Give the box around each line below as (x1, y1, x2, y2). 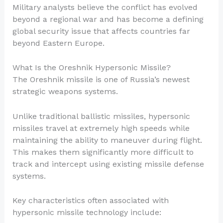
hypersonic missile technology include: (12, 208, 161, 218)
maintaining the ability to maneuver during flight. (12, 135, 202, 145)
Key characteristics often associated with (12, 196, 169, 206)
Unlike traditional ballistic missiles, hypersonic (12, 111, 190, 121)
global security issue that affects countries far (12, 26, 190, 36)
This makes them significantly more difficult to (12, 147, 194, 157)
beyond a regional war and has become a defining (12, 14, 204, 24)
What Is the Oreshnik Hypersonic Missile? (12, 63, 171, 73)
